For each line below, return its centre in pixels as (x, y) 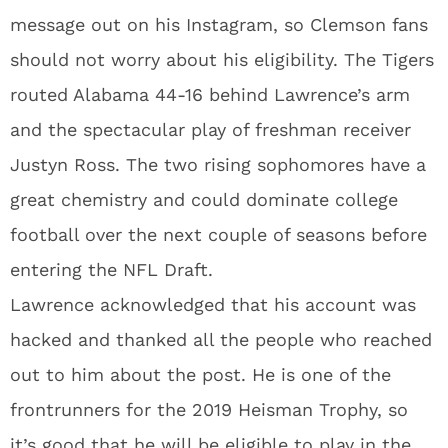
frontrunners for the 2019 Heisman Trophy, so (209, 409)
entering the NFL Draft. (111, 269)
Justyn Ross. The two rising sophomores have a (218, 164)
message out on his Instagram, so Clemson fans (219, 24)
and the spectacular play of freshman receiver (210, 129)
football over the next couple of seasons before (218, 234)
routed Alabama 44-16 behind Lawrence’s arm (210, 94)
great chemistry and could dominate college (204, 199)
